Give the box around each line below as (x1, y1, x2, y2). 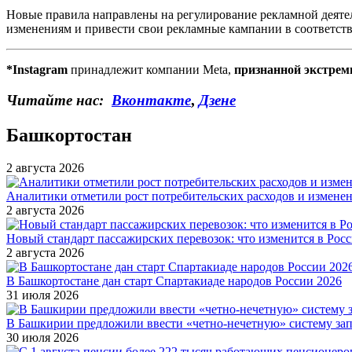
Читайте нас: (6, 91, 112, 108)
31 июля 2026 (6, 288, 79, 302)
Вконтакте (112, 91, 191, 108)
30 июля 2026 (6, 331, 79, 345)
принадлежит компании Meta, (71, 62, 234, 76)
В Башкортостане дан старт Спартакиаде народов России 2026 (6, 274, 342, 288)
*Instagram (6, 62, 71, 76)
